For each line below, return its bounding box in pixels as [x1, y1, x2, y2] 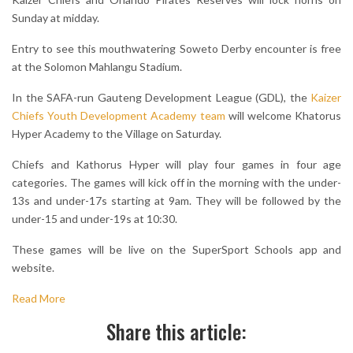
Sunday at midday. [12, 11, 99, 25]
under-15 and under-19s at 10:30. [12, 212, 177, 226]
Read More [12, 292, 65, 306]
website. [12, 261, 54, 275]
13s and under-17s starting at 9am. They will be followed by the [12, 194, 341, 208]
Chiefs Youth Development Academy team [12, 109, 225, 123]
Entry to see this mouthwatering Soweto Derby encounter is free [12, 42, 341, 56]
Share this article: [106, 317, 247, 347]
